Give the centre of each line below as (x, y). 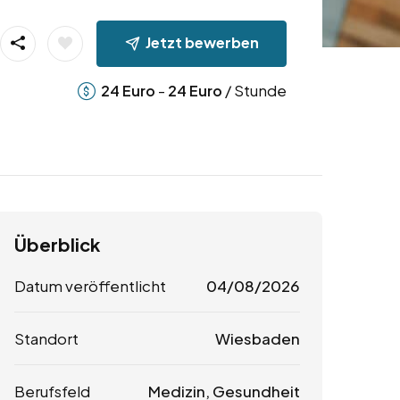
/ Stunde (254, 90)
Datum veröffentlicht (90, 286)
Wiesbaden (257, 339)
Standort (46, 339)
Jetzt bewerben (202, 42)
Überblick (57, 245)
